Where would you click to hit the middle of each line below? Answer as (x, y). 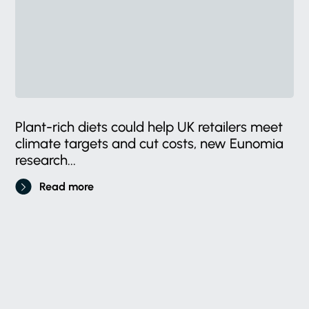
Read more (67, 186)
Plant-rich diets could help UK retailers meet (149, 127)
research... (46, 160)
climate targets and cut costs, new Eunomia (150, 143)
